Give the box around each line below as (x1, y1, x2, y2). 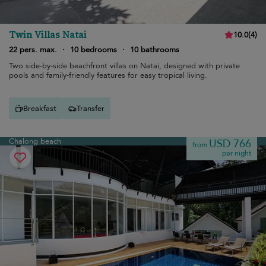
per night (222, 148, 251, 158)
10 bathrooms (130, 45, 179, 55)
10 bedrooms (70, 45, 117, 55)
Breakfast (23, 103, 56, 114)
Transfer (77, 103, 104, 114)
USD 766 (209, 137, 251, 151)
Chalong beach (9, 136, 61, 147)
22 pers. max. (9, 45, 57, 55)
